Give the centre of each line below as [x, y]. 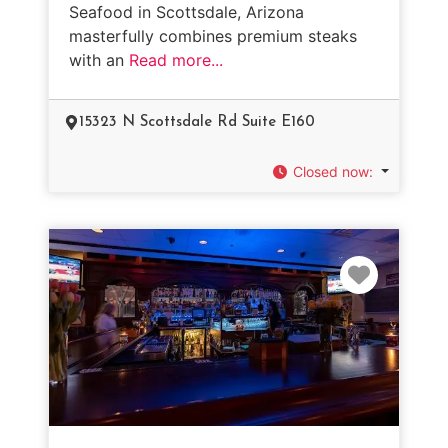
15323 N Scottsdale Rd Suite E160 [197, 122]
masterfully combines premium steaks [213, 35]
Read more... [176, 59]
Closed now [331, 171]
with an [99, 59]
